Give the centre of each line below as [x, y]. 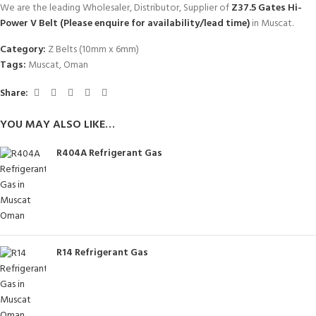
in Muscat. [273, 24]
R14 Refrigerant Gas [102, 253]
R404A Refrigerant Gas [109, 153]
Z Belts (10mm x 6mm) [93, 50]
